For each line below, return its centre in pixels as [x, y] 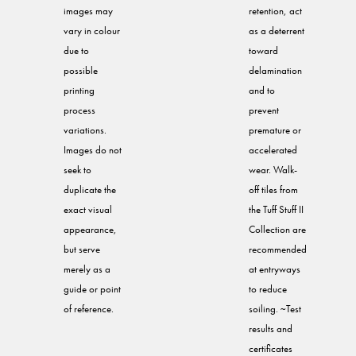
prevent [264, 110]
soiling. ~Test [275, 309]
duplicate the [90, 190]
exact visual [88, 210]
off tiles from [273, 190]
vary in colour [92, 31]
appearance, [90, 230]
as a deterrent [277, 31]
